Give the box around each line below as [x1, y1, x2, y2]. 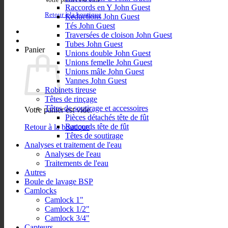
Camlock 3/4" [45, 214, 90, 222]
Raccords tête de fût [65, 122, 129, 131]
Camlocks [24, 186, 56, 195]
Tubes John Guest [65, 40, 123, 48]
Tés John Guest [65, 21, 115, 30]
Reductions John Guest [65, 12, 139, 21]
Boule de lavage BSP [24, 177, 93, 186]
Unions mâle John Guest [65, 67, 144, 76]
